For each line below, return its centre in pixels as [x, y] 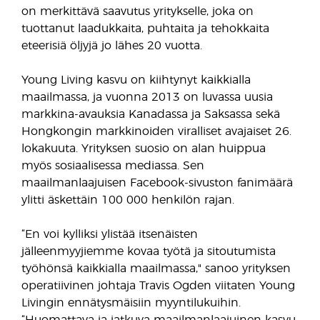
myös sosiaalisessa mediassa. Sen [113, 166]
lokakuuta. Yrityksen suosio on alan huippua [144, 149]
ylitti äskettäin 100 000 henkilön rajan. [128, 200]
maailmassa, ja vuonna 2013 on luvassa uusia [147, 97]
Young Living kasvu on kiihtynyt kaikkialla [136, 80]
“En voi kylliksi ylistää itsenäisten [110, 234]
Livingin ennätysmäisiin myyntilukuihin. [131, 303]
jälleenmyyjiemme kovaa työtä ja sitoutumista [149, 251]
